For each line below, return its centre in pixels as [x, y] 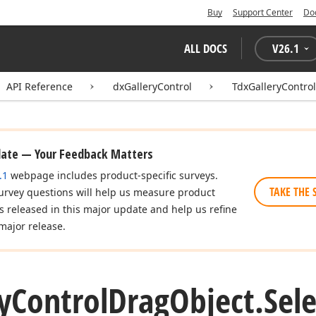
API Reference [39, 86]
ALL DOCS [206, 48]
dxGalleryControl [152, 86]
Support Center [263, 12]
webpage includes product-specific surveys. [113, 175]
